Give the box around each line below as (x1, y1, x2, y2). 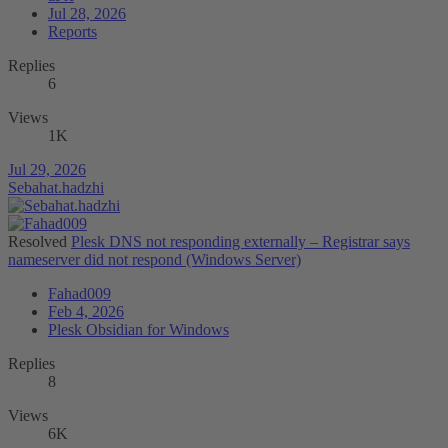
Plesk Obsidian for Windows (48, 321, 229, 339)
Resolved (8, 233, 67, 251)
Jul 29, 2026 (8, 161, 86, 179)
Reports (48, 23, 97, 41)
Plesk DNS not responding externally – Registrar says (71, 233, 410, 251)
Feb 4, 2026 (48, 303, 124, 321)
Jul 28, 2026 (48, 5, 126, 23)
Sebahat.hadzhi (8, 179, 104, 197)
